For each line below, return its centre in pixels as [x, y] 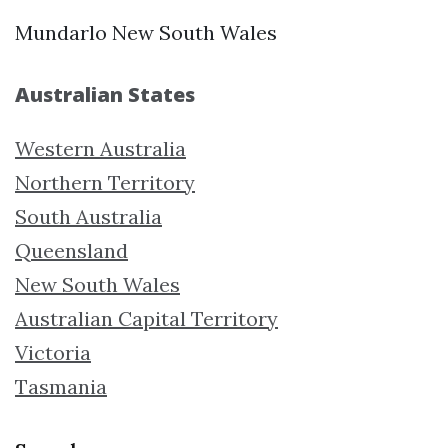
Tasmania [61, 386]
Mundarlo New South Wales [146, 32]
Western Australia [100, 148]
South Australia [88, 216]
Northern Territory [105, 182]
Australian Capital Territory [146, 318]
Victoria [53, 352]
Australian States [105, 94]
